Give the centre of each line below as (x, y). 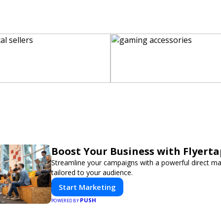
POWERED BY (66, 201)
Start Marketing (87, 187)
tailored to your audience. (92, 172)
